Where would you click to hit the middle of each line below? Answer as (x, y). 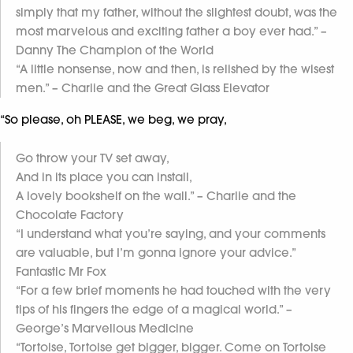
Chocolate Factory (70, 214)
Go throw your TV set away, (93, 158)
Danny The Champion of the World (115, 50)
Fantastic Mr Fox (61, 271)
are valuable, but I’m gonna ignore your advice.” (156, 252)
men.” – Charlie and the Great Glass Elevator (143, 87)
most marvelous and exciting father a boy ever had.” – (171, 31)
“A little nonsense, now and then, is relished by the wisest (175, 69)
